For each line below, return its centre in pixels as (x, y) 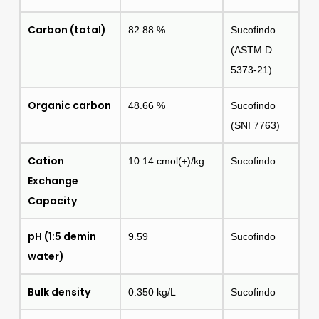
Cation (46, 161)
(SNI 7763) (255, 125)
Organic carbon (69, 105)
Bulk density (59, 292)
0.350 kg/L (152, 292)
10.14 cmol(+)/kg (166, 161)
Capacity (52, 200)
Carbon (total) (67, 30)
